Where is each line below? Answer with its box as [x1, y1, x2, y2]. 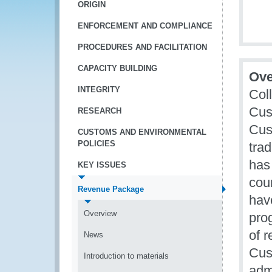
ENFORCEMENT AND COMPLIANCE [78, 21, 212, 30]
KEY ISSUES [78, 160, 126, 169]
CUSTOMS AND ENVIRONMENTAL [78, 127, 206, 137]
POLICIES [78, 139, 115, 148]
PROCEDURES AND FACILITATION [78, 42, 207, 52]
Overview [84, 209, 117, 218]
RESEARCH [78, 106, 121, 115]
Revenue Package [78, 185, 144, 194]
